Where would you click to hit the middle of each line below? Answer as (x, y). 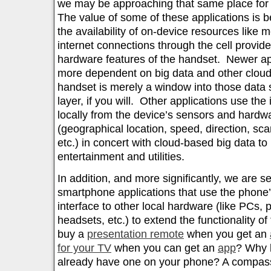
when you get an (227, 234)
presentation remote (135, 234)
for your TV (84, 248)
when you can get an (165, 248)
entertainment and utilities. (121, 157)
